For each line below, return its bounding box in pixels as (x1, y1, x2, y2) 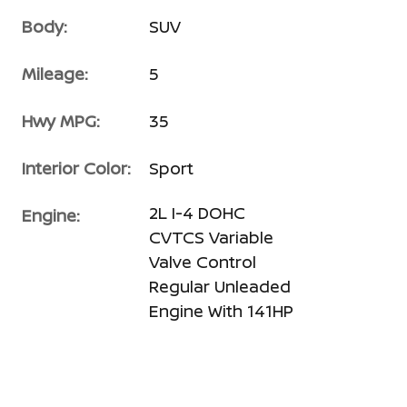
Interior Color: (22, 156, 131, 179)
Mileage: (22, 62, 88, 84)
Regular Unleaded (149, 274, 291, 297)
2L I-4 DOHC (149, 201, 245, 223)
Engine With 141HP (149, 299, 293, 322)
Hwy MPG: (22, 109, 100, 132)
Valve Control (149, 250, 256, 273)
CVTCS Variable (149, 225, 273, 248)
